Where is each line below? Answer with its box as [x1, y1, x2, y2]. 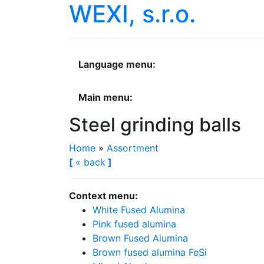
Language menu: [78, 58, 156, 70]
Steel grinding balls [69, 113, 241, 136]
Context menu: [69, 190, 138, 202]
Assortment [107, 142, 159, 154]
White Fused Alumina [93, 204, 185, 216]
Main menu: [78, 91, 133, 103]
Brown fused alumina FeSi [93, 246, 207, 258]
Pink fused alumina [93, 218, 176, 230]
